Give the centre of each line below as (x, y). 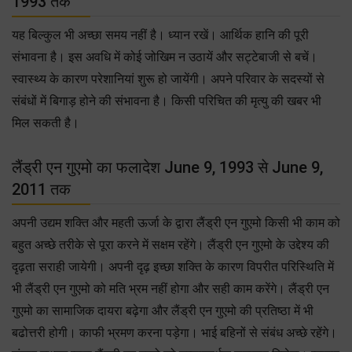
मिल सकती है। (46, 123)
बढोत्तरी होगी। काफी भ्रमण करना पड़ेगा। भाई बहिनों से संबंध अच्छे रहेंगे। (174, 332)
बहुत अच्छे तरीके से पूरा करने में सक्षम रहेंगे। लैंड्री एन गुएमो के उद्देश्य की (170, 244)
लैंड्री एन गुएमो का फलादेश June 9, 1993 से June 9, (167, 167)
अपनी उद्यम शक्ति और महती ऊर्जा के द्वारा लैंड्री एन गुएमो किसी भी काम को (176, 222)
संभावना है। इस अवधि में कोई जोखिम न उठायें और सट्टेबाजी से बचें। (165, 57)
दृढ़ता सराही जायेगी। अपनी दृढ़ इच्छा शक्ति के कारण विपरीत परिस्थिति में (173, 266)
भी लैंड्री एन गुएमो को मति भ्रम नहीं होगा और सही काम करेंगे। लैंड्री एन (170, 288)
